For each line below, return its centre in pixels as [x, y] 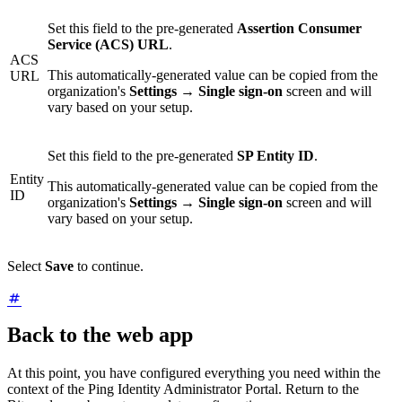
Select [26, 267]
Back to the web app [100, 335]
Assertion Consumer [299, 29]
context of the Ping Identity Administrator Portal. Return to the [183, 389]
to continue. [109, 267]
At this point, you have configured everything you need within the [194, 373]
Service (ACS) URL [108, 45]
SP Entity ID [275, 156]
